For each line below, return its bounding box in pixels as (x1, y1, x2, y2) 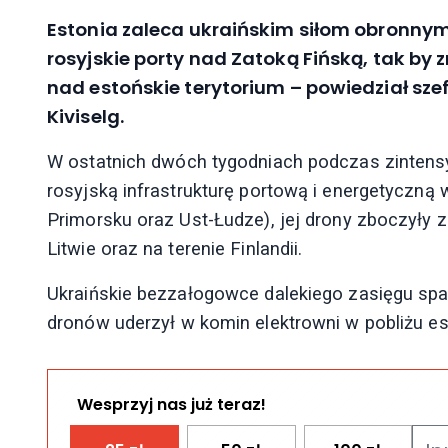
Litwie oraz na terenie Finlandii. (47, 238, 303, 260)
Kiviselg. (47, 104, 124, 130)
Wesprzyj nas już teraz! (76, 392, 266, 416)
